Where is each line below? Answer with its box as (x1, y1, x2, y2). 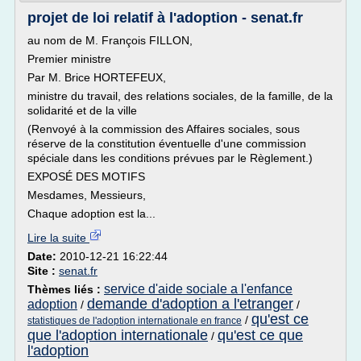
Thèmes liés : (27, 283, 104, 296)
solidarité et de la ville (27, 104, 137, 117)
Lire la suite (27, 231, 89, 244)
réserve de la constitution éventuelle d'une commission (27, 137, 306, 150)
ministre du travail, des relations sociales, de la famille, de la (27, 89, 333, 102)
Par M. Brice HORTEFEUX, (27, 71, 166, 84)
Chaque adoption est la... (27, 207, 156, 220)
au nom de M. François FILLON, (27, 34, 193, 47)
